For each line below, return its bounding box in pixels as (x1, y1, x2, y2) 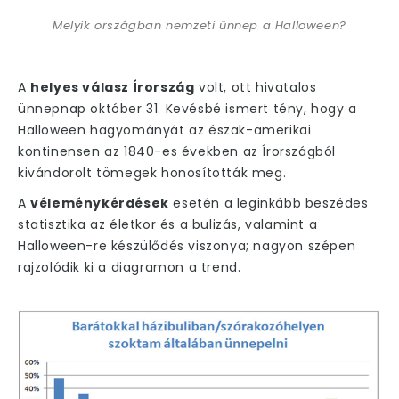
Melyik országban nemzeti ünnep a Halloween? (53, 17, 346, 35)
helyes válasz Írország (30, 78, 195, 97)
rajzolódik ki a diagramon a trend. (18, 258, 241, 277)
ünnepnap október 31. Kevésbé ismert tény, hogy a (18, 100, 357, 118)
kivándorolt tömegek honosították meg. (18, 164, 287, 183)
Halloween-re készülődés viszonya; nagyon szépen (18, 237, 356, 256)
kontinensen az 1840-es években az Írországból (18, 142, 337, 161)
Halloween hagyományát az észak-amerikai (18, 121, 312, 140)
